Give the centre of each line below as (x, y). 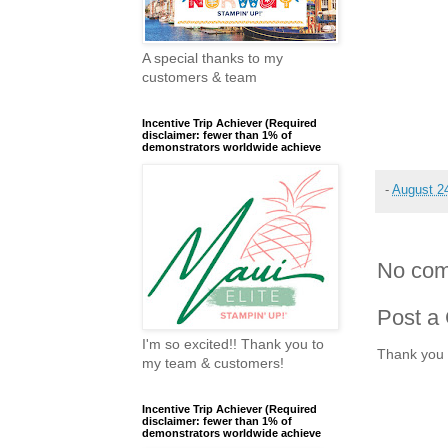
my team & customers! (213, 363)
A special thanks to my (212, 58)
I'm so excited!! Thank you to (233, 344)
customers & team (199, 77)
